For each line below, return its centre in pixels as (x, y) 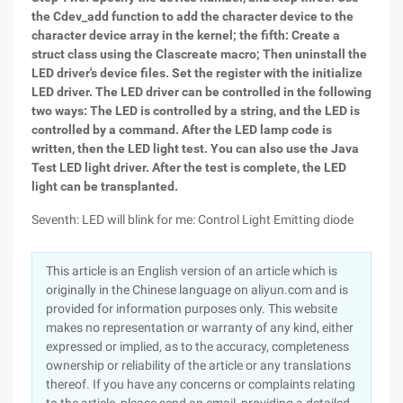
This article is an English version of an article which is (192, 271)
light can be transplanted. (105, 186)
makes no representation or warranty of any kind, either (200, 327)
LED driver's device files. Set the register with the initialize (197, 73)
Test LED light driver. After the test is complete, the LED (189, 167)
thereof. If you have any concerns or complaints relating (201, 384)
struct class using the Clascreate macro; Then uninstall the (199, 54)
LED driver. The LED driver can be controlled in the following (201, 92)
